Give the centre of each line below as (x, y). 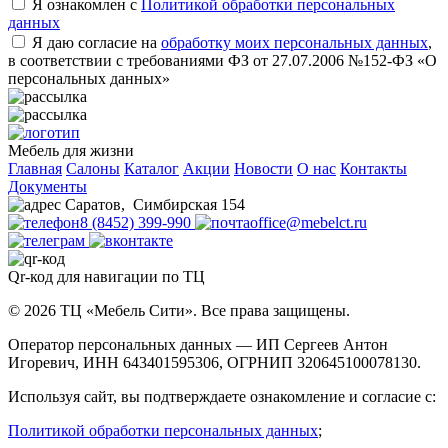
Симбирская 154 (189, 205)
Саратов (93, 205)
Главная (35, 169)
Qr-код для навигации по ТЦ (106, 277)
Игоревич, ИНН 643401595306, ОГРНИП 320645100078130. (214, 363)
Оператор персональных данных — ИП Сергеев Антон (198, 345)
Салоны (93, 169)
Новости (263, 169)
